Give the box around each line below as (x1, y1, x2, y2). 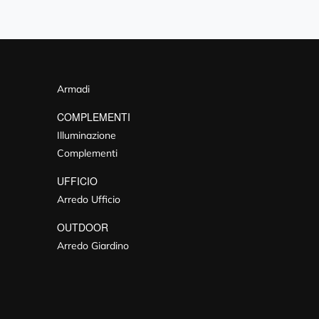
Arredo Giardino (57, 239, 130, 253)
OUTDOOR (57, 220, 109, 235)
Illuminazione (57, 129, 117, 142)
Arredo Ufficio (57, 193, 121, 206)
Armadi (57, 83, 90, 96)
